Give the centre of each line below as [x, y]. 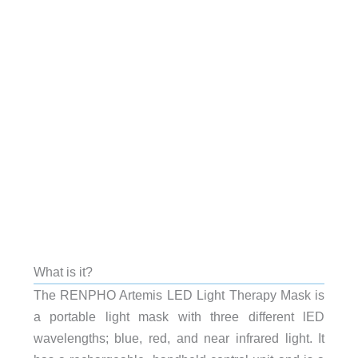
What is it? [63, 271]
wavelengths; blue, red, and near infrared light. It [179, 338]
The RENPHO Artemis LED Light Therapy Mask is [179, 294]
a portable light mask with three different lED [179, 316]
